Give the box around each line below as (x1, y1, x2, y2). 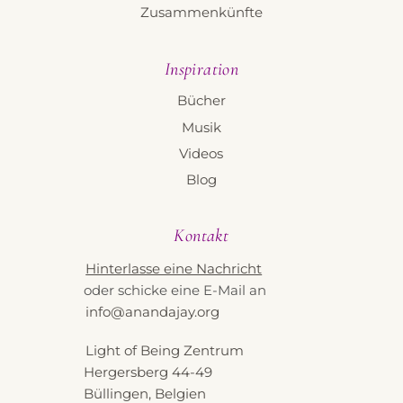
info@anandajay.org (85, 302, 220, 320)
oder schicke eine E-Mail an (84, 281, 267, 299)
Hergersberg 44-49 (84, 363, 213, 381)
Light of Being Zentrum (85, 341, 245, 359)
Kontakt (174, 225, 229, 247)
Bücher (176, 92, 226, 110)
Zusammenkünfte (139, 4, 263, 22)
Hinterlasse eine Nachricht (85, 259, 263, 277)
